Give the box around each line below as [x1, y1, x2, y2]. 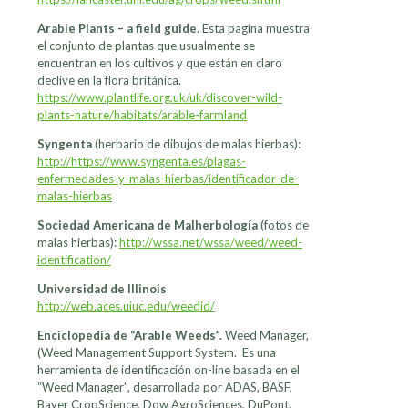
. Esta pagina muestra [197, 21, 310, 36]
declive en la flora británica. [37, 73, 181, 88]
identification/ [37, 252, 111, 268]
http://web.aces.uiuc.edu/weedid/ [37, 299, 215, 314]
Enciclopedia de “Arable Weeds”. [37, 328, 222, 343]
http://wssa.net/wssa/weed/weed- [119, 235, 302, 250]
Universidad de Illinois [37, 281, 167, 297]
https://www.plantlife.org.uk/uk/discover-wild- [37, 90, 282, 106]
